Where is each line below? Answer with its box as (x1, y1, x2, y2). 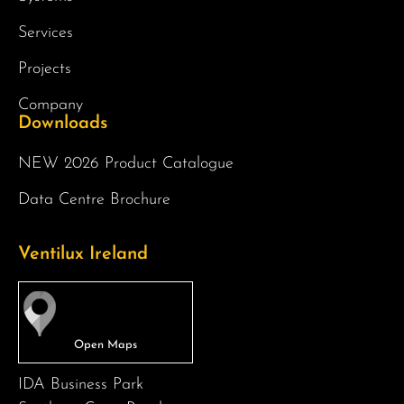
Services (18, 24, 73, 42)
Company (18, 96, 83, 115)
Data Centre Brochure (18, 191, 170, 209)
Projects (18, 60, 71, 78)
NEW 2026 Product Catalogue (18, 155, 234, 173)
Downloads (18, 115, 107, 133)
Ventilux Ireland (18, 245, 148, 264)
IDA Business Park (18, 376, 143, 394)
